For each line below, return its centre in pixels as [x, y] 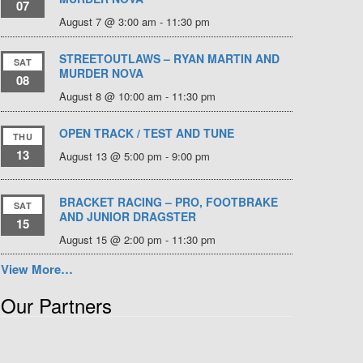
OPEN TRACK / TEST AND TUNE [147, 133]
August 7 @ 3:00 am [108, 22]
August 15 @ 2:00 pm [111, 239]
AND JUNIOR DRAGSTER [128, 216]
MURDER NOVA [101, 73]
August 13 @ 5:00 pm [111, 156]
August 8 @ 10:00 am [111, 96]
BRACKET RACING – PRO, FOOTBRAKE [169, 201]
